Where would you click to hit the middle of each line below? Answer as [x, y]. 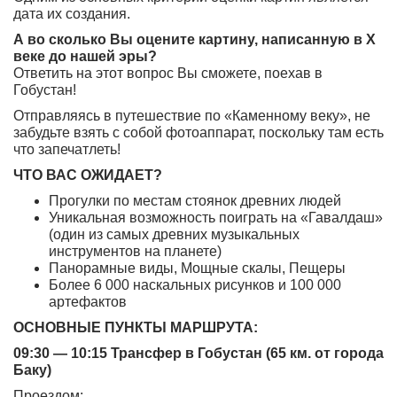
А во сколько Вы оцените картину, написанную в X [195, 39]
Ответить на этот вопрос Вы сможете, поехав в [168, 73]
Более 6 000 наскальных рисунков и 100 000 [195, 285]
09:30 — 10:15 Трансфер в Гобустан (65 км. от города [198, 353]
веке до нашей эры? [85, 56]
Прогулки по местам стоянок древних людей [195, 201]
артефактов [88, 302]
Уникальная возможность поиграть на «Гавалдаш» [216, 218]
